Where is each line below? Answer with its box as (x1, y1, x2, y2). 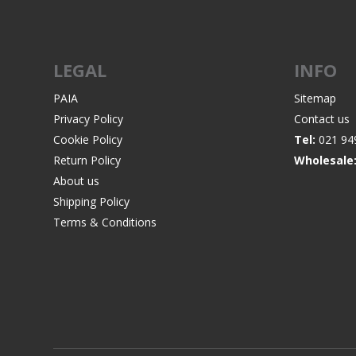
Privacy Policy (53, 111, 124, 127)
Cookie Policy (53, 132, 123, 148)
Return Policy (53, 153, 122, 168)
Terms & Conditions (53, 215, 157, 230)
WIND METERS (126, 79, 210, 96)
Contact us (293, 111, 350, 127)
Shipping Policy (53, 194, 130, 210)
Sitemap (293, 91, 336, 106)
